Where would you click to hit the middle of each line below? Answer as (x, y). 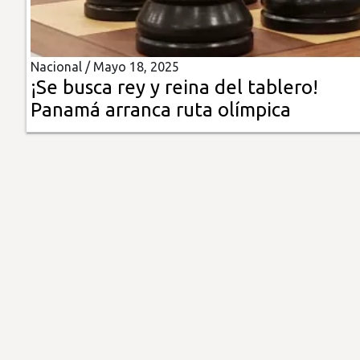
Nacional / (62, 67)
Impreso (38, 121)
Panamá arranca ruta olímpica (161, 110)
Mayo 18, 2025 (136, 67)
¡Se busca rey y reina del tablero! (174, 88)
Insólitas (39, 29)
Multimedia (47, 75)
